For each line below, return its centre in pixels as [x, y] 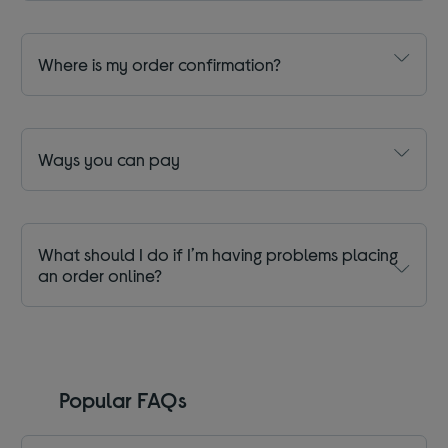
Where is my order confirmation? [160, 64]
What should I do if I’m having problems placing [218, 254]
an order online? [100, 275]
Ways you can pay [109, 159]
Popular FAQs [122, 399]
